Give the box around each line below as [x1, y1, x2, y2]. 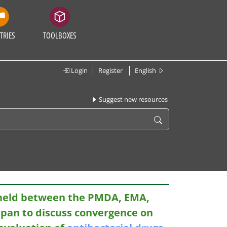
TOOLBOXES [43, 30, 77, 41]
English [135, 66, 158, 75]
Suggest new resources [97, 95, 168, 104]
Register [98, 66, 123, 75]
